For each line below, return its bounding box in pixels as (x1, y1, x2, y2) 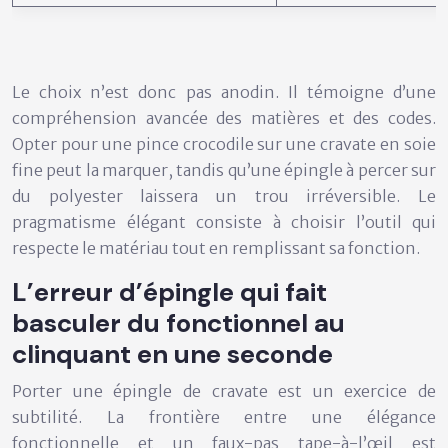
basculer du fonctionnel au (12, 306, 345, 341)
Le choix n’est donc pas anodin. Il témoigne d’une (12, 82, 436, 103)
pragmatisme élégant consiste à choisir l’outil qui (12, 212, 436, 233)
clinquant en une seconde (12, 337, 333, 372)
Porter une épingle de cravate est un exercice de (12, 381, 436, 402)
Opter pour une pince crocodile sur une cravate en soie (12, 134, 436, 155)
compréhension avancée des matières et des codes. (12, 108, 436, 129)
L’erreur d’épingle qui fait (12, 275, 327, 310)
